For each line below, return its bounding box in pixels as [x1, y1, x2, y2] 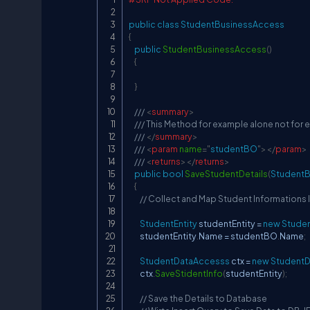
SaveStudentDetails [185, 168, 268, 179]
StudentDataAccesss [140, 255, 230, 266]
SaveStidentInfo [155, 268, 223, 279]
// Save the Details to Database [140, 293, 267, 304]
